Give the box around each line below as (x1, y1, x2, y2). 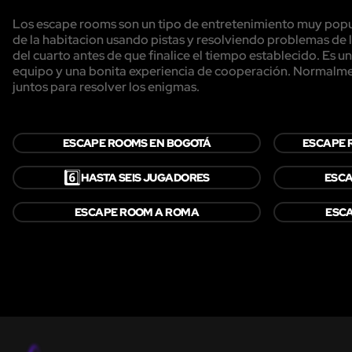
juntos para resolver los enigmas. (13, 78, 200, 95)
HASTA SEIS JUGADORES (81, 170, 210, 185)
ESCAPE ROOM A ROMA (75, 204, 199, 219)
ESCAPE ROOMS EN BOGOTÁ (62, 135, 211, 150)
